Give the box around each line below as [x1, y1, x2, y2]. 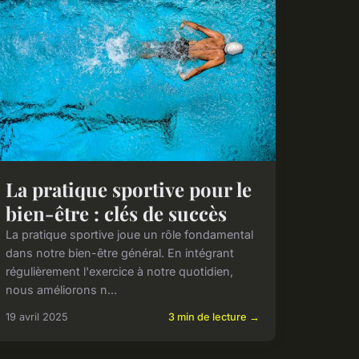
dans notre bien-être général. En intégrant [5, 245, 234, 260]
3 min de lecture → [167, 310, 260, 323]
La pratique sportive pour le [5, 175, 252, 202]
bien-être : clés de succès [5, 200, 227, 226]
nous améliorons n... [5, 282, 117, 296]
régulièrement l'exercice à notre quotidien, [5, 264, 233, 278]
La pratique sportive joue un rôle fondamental [5, 227, 253, 241]
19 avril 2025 [5, 310, 68, 323]
